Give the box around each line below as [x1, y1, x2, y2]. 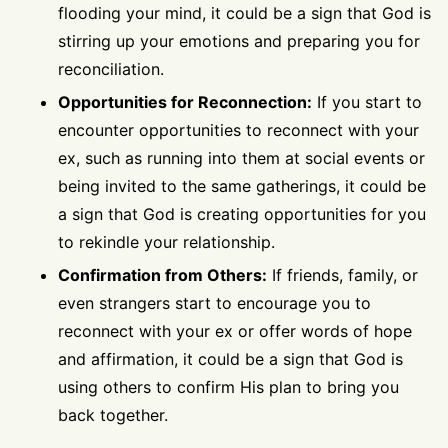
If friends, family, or [267, 264, 418, 285]
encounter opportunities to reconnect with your [58, 119, 419, 140]
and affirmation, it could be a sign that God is [58, 348, 403, 369]
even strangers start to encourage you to [58, 292, 371, 313]
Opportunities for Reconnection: [58, 91, 312, 112]
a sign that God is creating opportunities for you [58, 203, 426, 224]
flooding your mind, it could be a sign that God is [58, 2, 431, 23]
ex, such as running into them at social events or [58, 147, 425, 168]
